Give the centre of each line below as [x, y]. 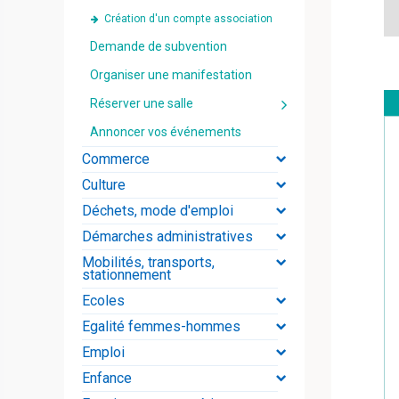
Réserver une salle [142, 104]
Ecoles [103, 301]
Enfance [107, 379]
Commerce [116, 159]
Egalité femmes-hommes [161, 327]
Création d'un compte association [188, 19]
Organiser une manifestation [171, 75]
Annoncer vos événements [166, 132]
